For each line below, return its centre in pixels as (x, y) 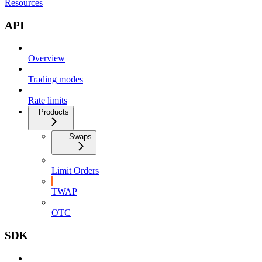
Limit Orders (75, 171)
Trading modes (56, 80)
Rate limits (48, 101)
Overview (46, 58)
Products (54, 112)
